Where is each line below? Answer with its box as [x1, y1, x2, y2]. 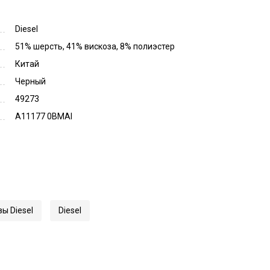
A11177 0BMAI [15, 111, 72, 121]
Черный [15, 76, 46, 86]
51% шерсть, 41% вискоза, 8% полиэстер [15, 41, 175, 51]
